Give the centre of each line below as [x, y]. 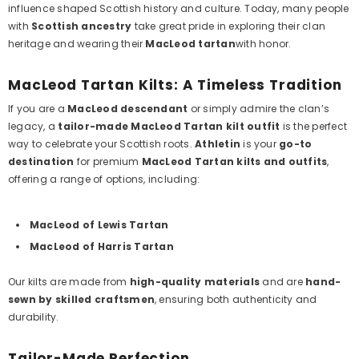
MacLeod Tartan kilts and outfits [234, 161]
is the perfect [314, 126]
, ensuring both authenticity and [236, 299]
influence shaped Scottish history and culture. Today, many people [179, 8]
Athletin [218, 144]
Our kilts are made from [69, 282]
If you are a [38, 109]
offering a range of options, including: [104, 179]
